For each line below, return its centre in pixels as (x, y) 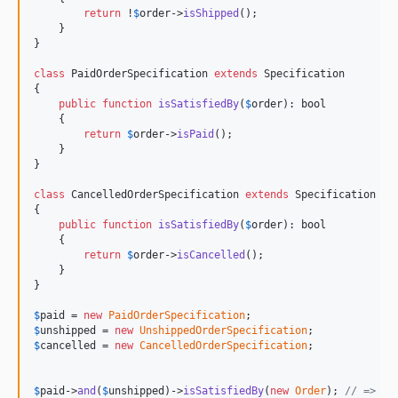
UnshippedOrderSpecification (223, 331)
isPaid (195, 135)
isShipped (211, 14)
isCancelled (211, 255)
